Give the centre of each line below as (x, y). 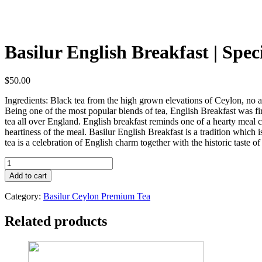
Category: (24, 196)
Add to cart (28, 176)
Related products (56, 221)
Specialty (21, 204)
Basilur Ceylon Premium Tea (97, 196)
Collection (23, 215)
